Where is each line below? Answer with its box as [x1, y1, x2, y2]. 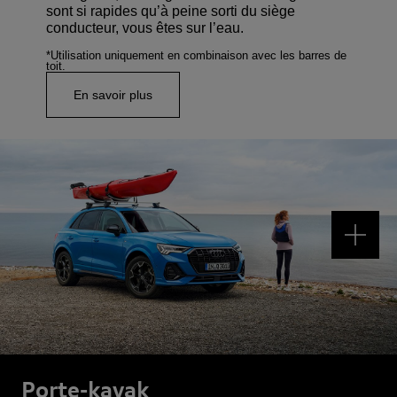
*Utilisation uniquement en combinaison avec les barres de [46, 49, 346, 63]
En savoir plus [74, 88, 152, 103]
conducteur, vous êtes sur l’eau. [46, 20, 244, 36]
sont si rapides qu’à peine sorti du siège [46, 4, 295, 19]
